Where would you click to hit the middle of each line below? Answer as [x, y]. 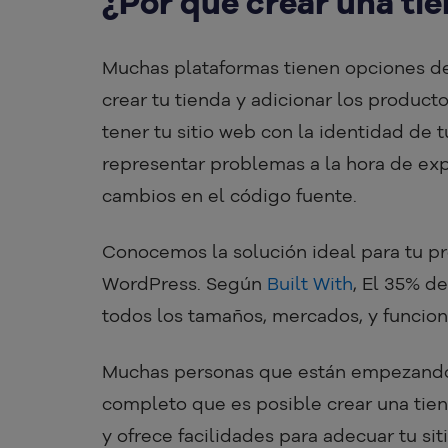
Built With [310, 284]
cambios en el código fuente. [229, 196]
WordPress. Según [184, 284]
